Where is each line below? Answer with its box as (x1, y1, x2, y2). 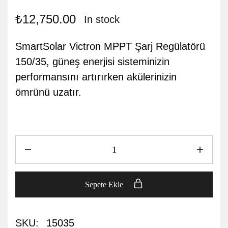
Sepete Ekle (85, 180, 125, 189)
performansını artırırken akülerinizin (15, 71, 177, 82)
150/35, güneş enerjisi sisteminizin (15, 56, 169, 67)
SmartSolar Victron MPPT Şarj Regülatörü (15, 41, 205, 52)
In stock (84, 14, 120, 25)
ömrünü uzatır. (15, 87, 81, 98)
